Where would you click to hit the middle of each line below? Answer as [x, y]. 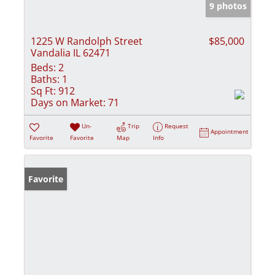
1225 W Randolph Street [87, 41]
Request [177, 126]
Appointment [230, 132]
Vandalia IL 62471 [71, 53]
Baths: [45, 79]
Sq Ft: [43, 91]
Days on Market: [68, 103]
